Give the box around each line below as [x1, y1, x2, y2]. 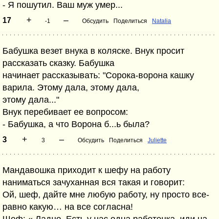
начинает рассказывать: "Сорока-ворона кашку [2, 70, 194, 80]
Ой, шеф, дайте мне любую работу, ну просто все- [2, 190, 209, 199]
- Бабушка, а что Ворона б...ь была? [2, 119, 150, 129]
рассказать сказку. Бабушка [2, 58, 114, 68]
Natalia [152, 18, 171, 24]
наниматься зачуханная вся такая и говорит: [2, 177, 185, 187]
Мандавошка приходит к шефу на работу [2, 165, 171, 175]
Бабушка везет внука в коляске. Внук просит [2, 46, 184, 56]
